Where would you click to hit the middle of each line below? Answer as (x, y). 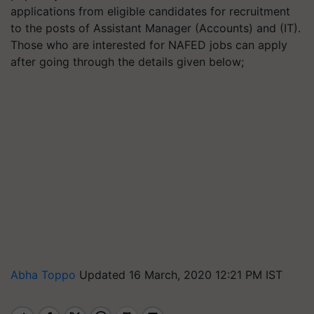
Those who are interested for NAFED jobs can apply (149, 45)
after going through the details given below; (127, 62)
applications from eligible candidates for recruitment (150, 11)
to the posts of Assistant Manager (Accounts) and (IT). (156, 28)
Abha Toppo (45, 275)
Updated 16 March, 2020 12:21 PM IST (181, 275)
